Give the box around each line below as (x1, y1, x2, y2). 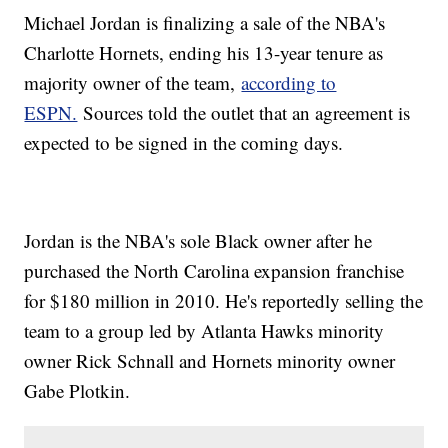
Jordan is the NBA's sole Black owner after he (24, 228, 373, 254)
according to (241, 70, 337, 96)
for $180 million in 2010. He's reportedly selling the (24, 288, 424, 314)
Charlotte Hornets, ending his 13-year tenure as (24, 40, 384, 66)
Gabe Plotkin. (24, 378, 131, 404)
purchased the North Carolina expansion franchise (24, 258, 405, 284)
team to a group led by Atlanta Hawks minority (24, 318, 385, 344)
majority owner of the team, (24, 70, 242, 96)
